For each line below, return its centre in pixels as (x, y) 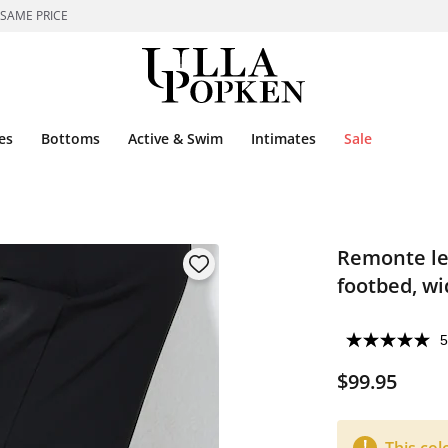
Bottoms (70, 138)
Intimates (283, 138)
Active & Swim (175, 138)
